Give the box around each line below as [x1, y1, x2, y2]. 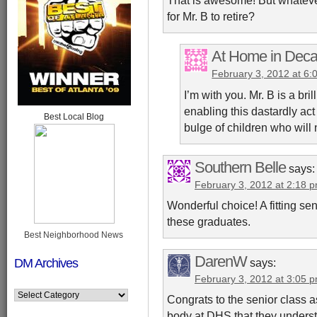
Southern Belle [195, 158, 286, 176]
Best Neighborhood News [24, 230, 124, 241]
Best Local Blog [44, 112, 104, 122]
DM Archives [14, 255, 78, 271]
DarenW [195, 252, 247, 270]
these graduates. [167, 214, 250, 228]
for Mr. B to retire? [167, 10, 255, 23]
